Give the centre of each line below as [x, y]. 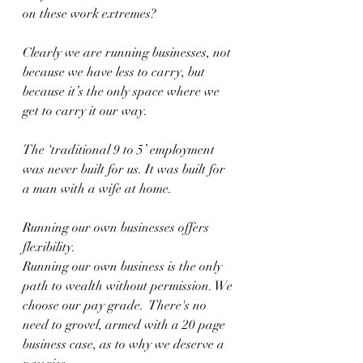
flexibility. [51, 247]
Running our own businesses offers [117, 228]
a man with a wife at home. [99, 189]
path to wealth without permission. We [129, 286]
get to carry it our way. [85, 111]
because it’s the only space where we [123, 92]
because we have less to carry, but [115, 72]
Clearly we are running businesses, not [128, 53]
